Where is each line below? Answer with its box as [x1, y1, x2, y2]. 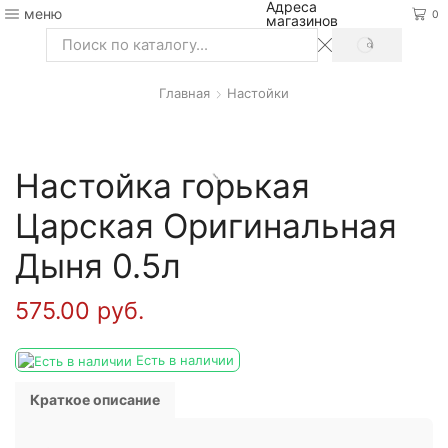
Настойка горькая [15, 165, 310, 206]
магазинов [266, 12, 339, 29]
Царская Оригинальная [15, 205, 397, 246]
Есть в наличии [132, 351, 234, 368]
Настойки [227, 85, 289, 102]
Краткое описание [30, 390, 160, 408]
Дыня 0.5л [15, 245, 181, 286]
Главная [159, 85, 210, 102]
